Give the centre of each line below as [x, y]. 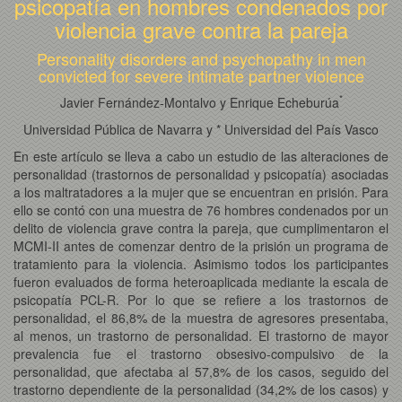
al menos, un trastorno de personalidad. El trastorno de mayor [201, 335]
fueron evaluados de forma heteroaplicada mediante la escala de [201, 281]
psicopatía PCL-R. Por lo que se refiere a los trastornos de [201, 299]
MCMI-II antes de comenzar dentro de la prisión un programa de [201, 245]
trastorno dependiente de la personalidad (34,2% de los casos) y [201, 389]
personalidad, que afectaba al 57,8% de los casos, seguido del [201, 371]
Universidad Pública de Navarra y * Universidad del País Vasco [201, 129]
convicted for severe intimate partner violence [201, 75]
